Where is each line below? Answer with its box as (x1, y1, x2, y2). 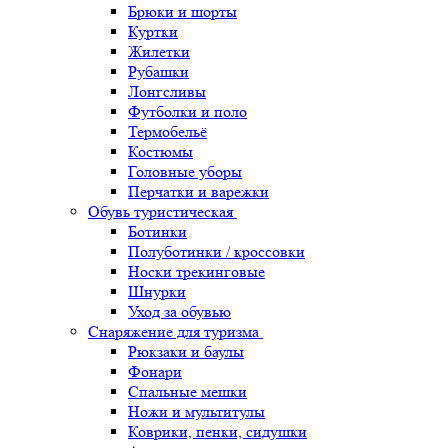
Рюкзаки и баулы (128, 342, 244, 362)
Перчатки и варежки (128, 182, 269, 202)
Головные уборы (128, 162, 242, 182)
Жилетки (128, 42, 190, 62)
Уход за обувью (128, 302, 231, 322)
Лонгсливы (128, 82, 206, 102)
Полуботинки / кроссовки (128, 242, 305, 262)
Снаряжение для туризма (88, 322, 259, 342)
